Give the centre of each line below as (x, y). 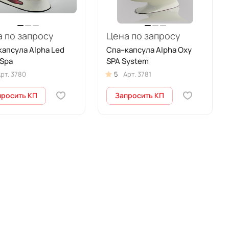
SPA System (128, 61)
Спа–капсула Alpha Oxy (149, 50)
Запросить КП (140, 95)
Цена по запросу (144, 36)
